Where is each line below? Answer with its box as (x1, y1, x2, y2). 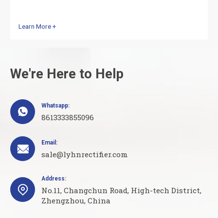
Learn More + (18, 22, 56, 30)
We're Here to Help (10, 66, 124, 82)
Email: (41, 139, 57, 146)
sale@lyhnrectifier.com (41, 149, 128, 160)
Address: (41, 175, 66, 182)
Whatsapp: (41, 102, 70, 109)
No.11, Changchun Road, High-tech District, (41, 185, 201, 196)
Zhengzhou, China (41, 196, 110, 206)
